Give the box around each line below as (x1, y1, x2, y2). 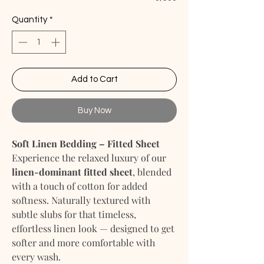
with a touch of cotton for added (12, 179, 147, 192)
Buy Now (77, 105, 111, 115)
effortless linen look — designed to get (12, 222, 174, 235)
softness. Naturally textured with (12, 193, 150, 206)
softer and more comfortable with (12, 236, 155, 249)
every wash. (12, 250, 61, 263)
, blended (133, 165, 171, 178)
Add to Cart (71, 74, 118, 84)
